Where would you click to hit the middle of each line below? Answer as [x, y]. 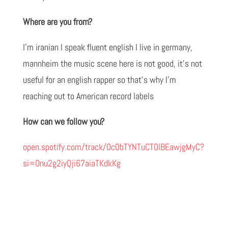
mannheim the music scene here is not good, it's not [112, 64]
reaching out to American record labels [88, 96]
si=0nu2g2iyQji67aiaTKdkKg [72, 163]
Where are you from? [57, 22]
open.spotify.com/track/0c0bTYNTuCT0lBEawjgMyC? [113, 147]
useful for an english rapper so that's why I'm [99, 80]
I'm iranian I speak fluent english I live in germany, [107, 47]
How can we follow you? [63, 122]
